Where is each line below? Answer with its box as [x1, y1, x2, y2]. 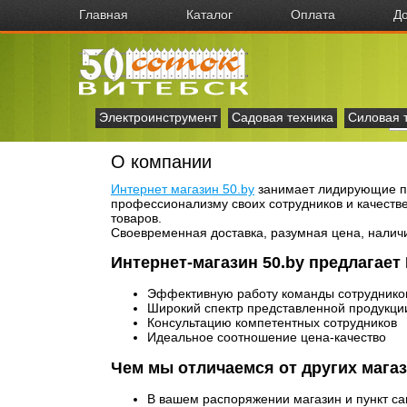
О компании [111, 152, 212, 172]
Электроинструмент [99, 110, 217, 124]
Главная [79, 7, 128, 22]
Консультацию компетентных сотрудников [147, 315, 397, 330]
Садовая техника [232, 110, 333, 124]
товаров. [111, 211, 162, 225]
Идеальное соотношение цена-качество [147, 330, 386, 344]
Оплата [291, 7, 335, 22]
